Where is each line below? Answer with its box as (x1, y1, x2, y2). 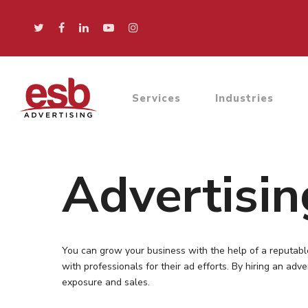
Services (131, 91, 181, 105)
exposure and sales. (62, 276, 151, 289)
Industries (214, 91, 274, 105)
